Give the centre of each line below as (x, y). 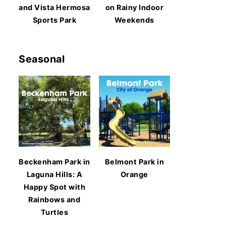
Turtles (54, 212)
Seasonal (42, 59)
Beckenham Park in (54, 162)
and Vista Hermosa (54, 7)
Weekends (134, 20)
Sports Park (54, 20)
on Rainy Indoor (134, 7)
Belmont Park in (134, 162)
